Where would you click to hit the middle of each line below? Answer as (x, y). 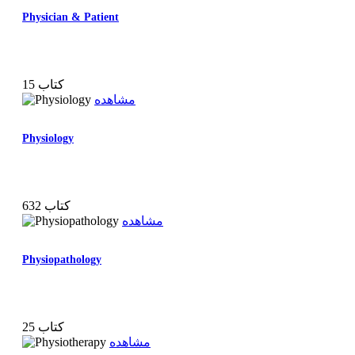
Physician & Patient (71, 17)
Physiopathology (62, 260)
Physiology (48, 139)
